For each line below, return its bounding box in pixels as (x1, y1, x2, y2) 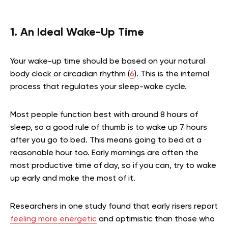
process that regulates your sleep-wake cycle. (10, 83, 189, 92)
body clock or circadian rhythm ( (10, 70, 130, 79)
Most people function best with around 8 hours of (10, 111, 198, 120)
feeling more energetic (10, 215, 97, 224)
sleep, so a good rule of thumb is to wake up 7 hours (10, 124, 207, 132)
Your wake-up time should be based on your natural (10, 58, 205, 66)
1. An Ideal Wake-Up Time (10, 27, 144, 39)
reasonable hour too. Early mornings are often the (10, 149, 198, 158)
